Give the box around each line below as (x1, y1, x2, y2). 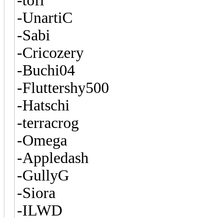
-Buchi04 (17, 61, 75, 79)
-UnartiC (17, 9, 73, 26)
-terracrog (17, 114, 79, 131)
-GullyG (17, 166, 69, 184)
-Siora (17, 184, 55, 201)
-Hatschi (17, 96, 70, 114)
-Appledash (17, 149, 89, 166)
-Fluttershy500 (17, 79, 109, 96)
